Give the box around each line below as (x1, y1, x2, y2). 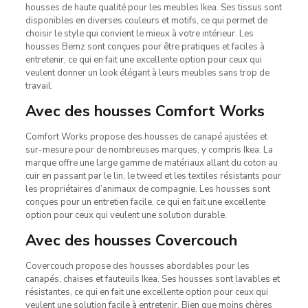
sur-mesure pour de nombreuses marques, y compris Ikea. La (25, 143, 273, 156)
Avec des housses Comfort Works (25, 100, 265, 122)
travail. (25, 79, 53, 92)
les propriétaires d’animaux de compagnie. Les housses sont (25, 182, 270, 195)
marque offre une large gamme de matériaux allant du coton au (25, 156, 278, 169)
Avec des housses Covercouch (25, 230, 237, 251)
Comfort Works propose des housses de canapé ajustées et (25, 130, 267, 143)
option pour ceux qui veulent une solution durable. (25, 208, 227, 221)
